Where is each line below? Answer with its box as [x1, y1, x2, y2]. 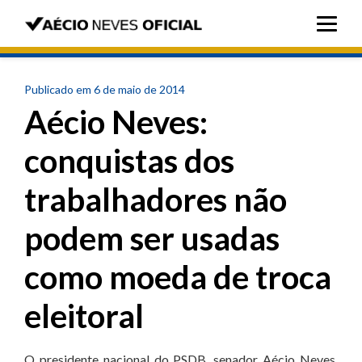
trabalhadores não [24, 180, 287, 219]
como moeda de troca [24, 258, 331, 297]
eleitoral [24, 297, 144, 335]
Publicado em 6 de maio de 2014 [24, 82, 185, 96]
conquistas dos [24, 141, 234, 180]
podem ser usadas [24, 219, 280, 258]
